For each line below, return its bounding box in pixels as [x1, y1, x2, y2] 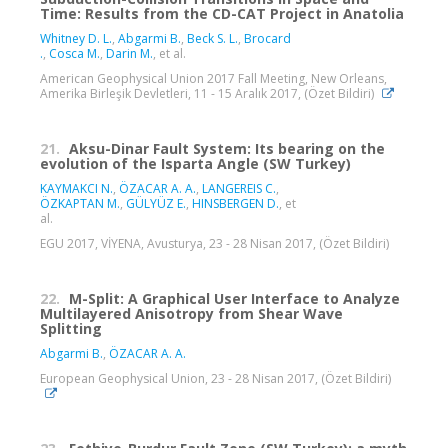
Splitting [40, 319, 102, 339]
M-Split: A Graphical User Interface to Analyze [69, 289, 400, 309]
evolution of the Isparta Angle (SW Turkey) [40, 154, 351, 174]
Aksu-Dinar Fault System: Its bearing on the [69, 139, 385, 159]
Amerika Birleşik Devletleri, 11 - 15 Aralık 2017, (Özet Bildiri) [40, 85, 377, 103]
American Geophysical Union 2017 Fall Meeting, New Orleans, [40, 70, 387, 88]
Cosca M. [49, 45, 100, 63]
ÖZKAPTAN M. [40, 195, 120, 213]
